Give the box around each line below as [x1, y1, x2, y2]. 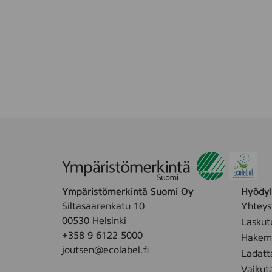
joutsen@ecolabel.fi [62, 245, 149, 255]
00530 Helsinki [62, 216, 126, 226]
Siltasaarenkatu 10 [62, 201, 144, 211]
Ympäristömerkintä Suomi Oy [62, 186, 194, 197]
